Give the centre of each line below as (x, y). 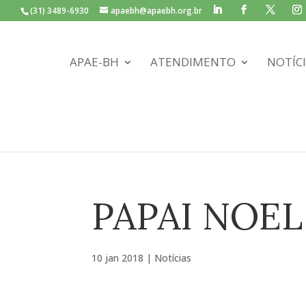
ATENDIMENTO (193, 62)
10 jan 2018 (118, 258)
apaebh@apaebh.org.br (156, 11)
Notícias (173, 258)
